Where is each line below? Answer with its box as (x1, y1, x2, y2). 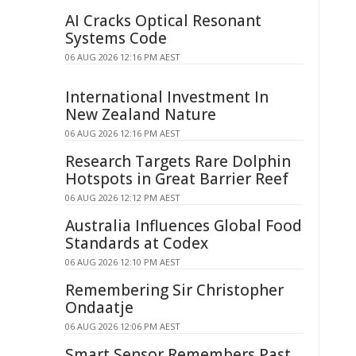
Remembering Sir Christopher (65, 280, 284, 300)
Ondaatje (65, 297, 133, 318)
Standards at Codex (65, 233, 208, 253)
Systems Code (65, 28, 167, 48)
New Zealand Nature (65, 104, 216, 125)
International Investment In (65, 87, 269, 107)
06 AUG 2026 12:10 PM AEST (65, 256, 180, 268)
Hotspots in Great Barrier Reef (65, 168, 288, 189)
